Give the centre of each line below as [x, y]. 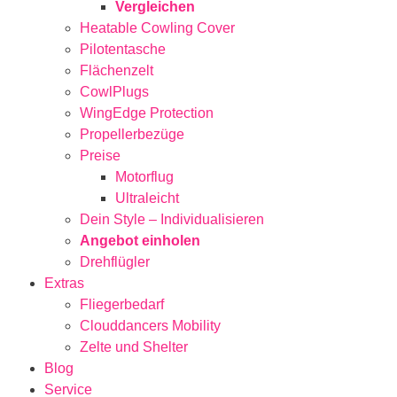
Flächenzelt [117, 71]
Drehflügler [115, 262]
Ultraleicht [147, 198]
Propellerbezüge [132, 135]
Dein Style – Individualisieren [172, 220]
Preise [100, 156]
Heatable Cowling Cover [157, 28]
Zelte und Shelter [134, 347]
